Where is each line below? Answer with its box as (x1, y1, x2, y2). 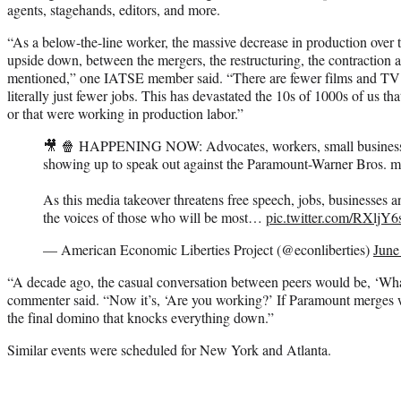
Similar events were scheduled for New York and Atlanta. (7, 339, 331, 359)
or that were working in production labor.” (7, 103, 243, 123)
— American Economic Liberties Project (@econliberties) (43, 239, 373, 259)
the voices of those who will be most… (43, 207, 266, 226)
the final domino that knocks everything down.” (7, 307, 274, 327)
